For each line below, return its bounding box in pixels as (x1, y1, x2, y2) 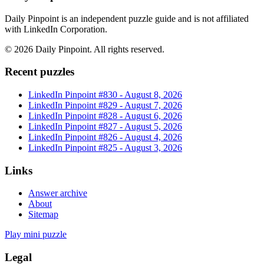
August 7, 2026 (124, 100, 182, 110)
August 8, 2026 (124, 89, 182, 100)
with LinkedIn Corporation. (5, 24, 107, 34)
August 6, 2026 (124, 110, 182, 121)
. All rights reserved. (90, 44, 164, 54)
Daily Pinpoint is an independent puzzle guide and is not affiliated (5, 13, 249, 24)
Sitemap (28, 209, 58, 220)
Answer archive (28, 188, 87, 199)
